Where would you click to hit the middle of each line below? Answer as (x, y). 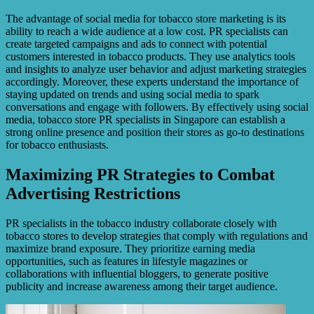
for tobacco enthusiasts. (57, 145)
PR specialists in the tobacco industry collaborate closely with (141, 224)
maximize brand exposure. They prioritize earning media (130, 249)
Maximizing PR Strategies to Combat (140, 175)
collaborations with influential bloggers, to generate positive (137, 274)
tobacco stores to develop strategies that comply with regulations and (157, 236)
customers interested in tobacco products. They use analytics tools (150, 57)
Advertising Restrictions (93, 194)
